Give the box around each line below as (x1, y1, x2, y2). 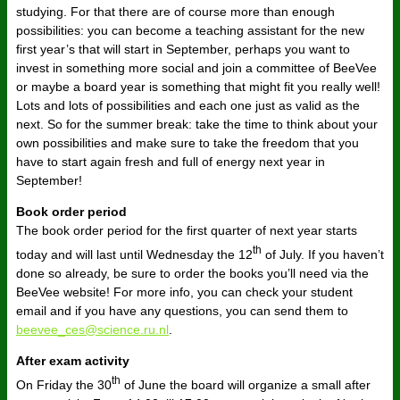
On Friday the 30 (16, 377, 112, 392)
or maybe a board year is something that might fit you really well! (16, 79, 380, 95)
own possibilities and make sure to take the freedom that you (16, 136, 359, 151)
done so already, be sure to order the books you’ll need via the (16, 265, 369, 280)
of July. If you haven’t (262, 246, 384, 262)
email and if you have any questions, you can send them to (16, 303, 348, 318)
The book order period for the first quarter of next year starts (16, 223, 357, 238)
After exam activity (16, 353, 129, 368)
